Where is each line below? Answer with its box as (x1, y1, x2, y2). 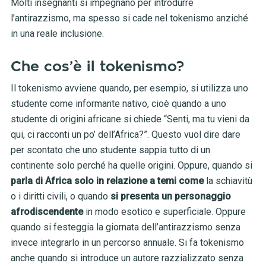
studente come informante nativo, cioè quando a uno (10, 98, 226, 110)
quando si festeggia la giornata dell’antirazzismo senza (10, 221, 240, 233)
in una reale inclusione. (10, 28, 104, 40)
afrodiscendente (10, 206, 83, 218)
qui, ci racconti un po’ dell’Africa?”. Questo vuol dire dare (10, 129, 240, 141)
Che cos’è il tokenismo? (10, 59, 184, 74)
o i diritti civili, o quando (10, 191, 108, 202)
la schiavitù (203, 175, 252, 187)
